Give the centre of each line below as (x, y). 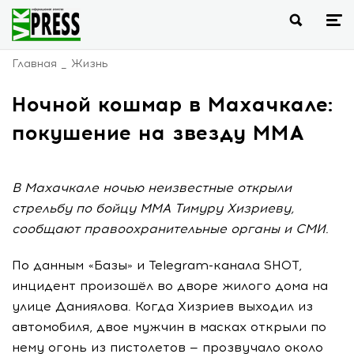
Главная (34, 64)
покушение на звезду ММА (158, 133)
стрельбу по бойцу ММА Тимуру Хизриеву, (153, 208)
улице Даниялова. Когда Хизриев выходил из (162, 306)
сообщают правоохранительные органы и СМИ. (170, 229)
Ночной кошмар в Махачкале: (172, 104)
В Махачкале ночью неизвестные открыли (152, 188)
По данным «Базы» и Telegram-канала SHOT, (157, 265)
